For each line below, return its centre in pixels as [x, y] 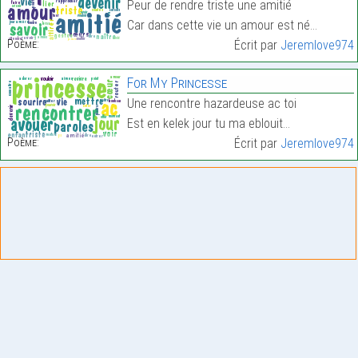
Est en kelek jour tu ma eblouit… [208, 124]
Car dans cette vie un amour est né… [222, 26]
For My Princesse [177, 83]
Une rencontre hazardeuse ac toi [211, 104]
